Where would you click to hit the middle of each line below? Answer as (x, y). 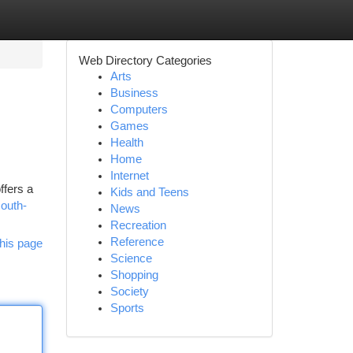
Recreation (138, 225)
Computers (139, 110)
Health (126, 143)
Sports (127, 308)
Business (134, 93)
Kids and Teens (149, 192)
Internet (129, 176)
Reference (137, 242)
